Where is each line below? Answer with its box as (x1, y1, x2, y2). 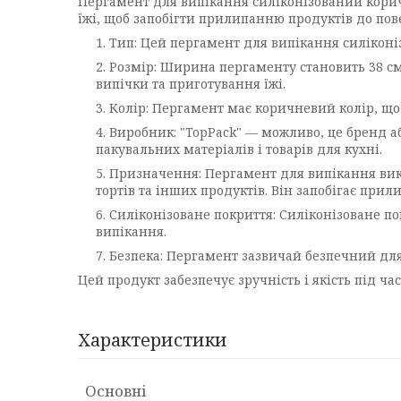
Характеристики (78, 328, 227, 352)
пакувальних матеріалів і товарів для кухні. (96, 141, 382, 158)
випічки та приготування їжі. (96, 75, 286, 92)
